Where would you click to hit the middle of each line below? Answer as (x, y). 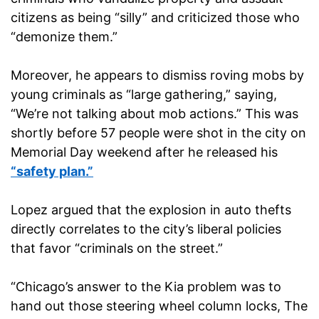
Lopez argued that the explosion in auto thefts (151, 210)
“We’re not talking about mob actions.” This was (155, 114)
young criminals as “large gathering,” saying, (144, 95)
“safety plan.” (52, 172)
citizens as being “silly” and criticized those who (155, 18)
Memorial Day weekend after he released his (144, 152)
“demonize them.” (64, 37)
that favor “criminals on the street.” (117, 249)
